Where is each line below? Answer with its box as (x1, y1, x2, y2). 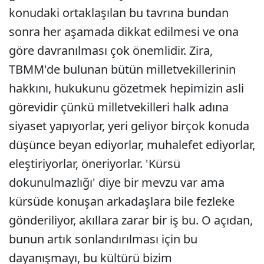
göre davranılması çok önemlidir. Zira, (9, 42, 213, 58)
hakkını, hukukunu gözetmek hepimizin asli (9, 80, 244, 96)
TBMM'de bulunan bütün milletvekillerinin (9, 61, 236, 77)
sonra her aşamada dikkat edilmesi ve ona (9, 24, 239, 39)
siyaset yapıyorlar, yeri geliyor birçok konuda (9, 118, 249, 134)
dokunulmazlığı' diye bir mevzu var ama (9, 174, 225, 190)
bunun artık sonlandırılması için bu (9, 231, 197, 247)
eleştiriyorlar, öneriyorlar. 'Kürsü (9, 156, 180, 171)
